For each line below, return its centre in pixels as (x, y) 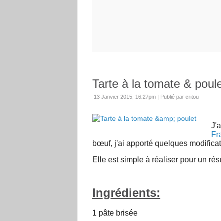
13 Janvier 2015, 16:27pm (125, 97)
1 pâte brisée (115, 213)
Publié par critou (180, 97)
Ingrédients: (126, 193)
